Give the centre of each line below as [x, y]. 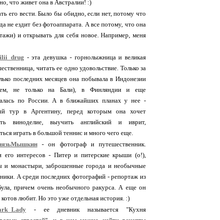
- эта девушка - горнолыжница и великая [85, 57]
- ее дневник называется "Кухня [86, 209]
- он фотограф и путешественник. [92, 144]
